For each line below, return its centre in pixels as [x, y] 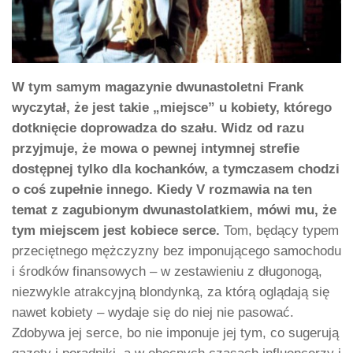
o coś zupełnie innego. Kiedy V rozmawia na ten [162, 189]
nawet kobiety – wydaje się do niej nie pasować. [153, 312]
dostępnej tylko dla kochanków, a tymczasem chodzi [176, 169]
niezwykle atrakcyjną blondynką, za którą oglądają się [171, 292]
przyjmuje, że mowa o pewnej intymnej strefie [156, 148]
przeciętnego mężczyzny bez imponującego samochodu [176, 251]
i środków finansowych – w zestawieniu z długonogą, [167, 271]
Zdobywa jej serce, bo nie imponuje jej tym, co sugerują [175, 333]
